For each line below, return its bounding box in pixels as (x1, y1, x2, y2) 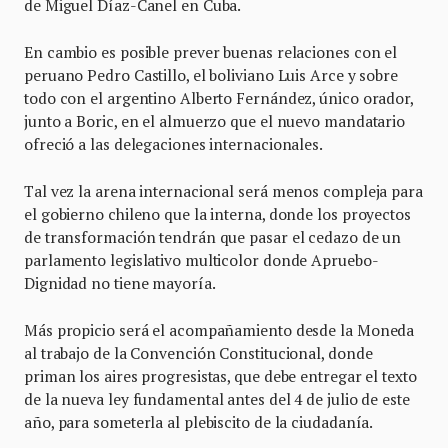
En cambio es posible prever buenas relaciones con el (24, 42, 398, 63)
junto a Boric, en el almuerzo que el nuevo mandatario (24, 111, 406, 132)
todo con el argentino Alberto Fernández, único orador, (24, 88, 413, 109)
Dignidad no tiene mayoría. (24, 273, 216, 294)
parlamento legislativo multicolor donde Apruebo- (24, 250, 379, 271)
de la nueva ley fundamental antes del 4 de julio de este (24, 389, 410, 410)
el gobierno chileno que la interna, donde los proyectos (24, 204, 411, 225)
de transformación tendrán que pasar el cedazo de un (24, 227, 402, 248)
